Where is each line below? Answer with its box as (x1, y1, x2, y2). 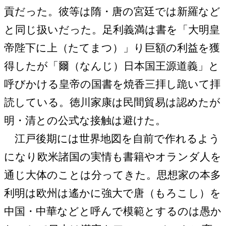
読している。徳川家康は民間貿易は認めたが (4, 96, 220, 108)
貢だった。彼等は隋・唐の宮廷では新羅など (4, 5, 220, 18)
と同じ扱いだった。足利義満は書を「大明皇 (4, 23, 220, 36)
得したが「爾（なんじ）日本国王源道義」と (4, 60, 219, 72)
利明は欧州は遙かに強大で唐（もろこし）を (4, 187, 221, 199)
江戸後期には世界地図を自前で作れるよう (4, 132, 220, 145)
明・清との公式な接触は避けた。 (4, 114, 166, 127)
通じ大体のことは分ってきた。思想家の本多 (4, 168, 221, 181)
